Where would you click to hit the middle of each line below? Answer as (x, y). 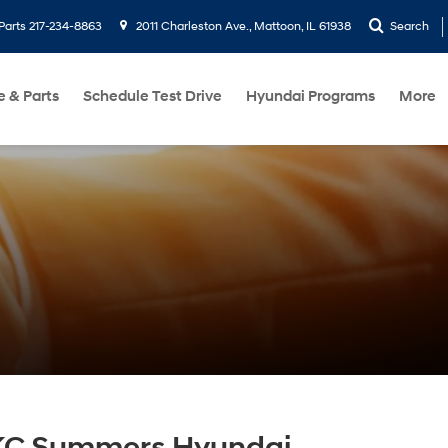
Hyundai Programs (310, 96)
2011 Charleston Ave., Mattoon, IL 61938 (242, 26)
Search (409, 26)
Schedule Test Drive (152, 96)
